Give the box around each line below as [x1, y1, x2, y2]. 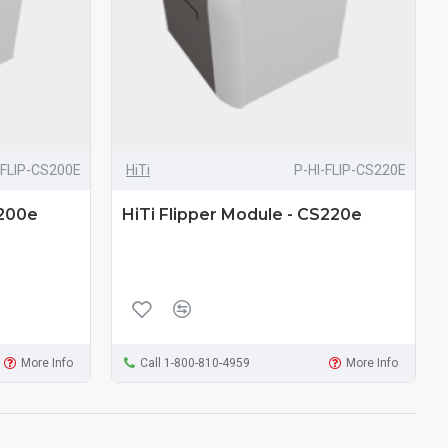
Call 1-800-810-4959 [139, 355, 250, 370]
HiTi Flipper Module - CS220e [121, 204, 362, 224]
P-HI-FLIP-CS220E [293, 161, 406, 178]
